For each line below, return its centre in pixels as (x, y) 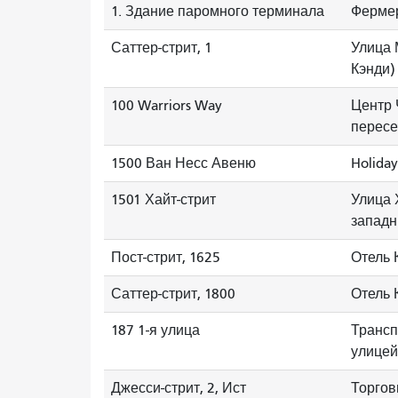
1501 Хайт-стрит (163, 200)
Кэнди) (373, 69)
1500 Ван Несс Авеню (183, 163)
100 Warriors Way (167, 106)
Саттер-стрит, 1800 (173, 294)
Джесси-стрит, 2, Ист (179, 388)
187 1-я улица (155, 330)
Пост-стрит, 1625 (166, 258)
